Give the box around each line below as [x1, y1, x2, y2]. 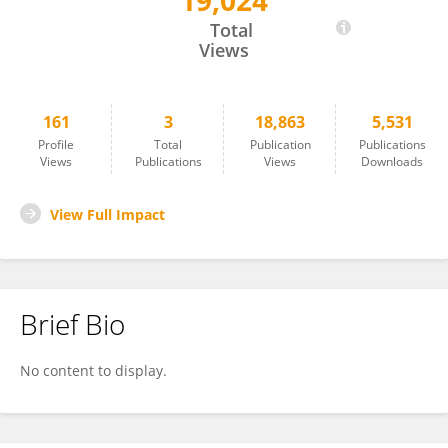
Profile [38, 136, 74, 153]
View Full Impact [50, 205, 165, 224]
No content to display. [20, 361, 167, 380]
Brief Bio [20, 305, 125, 343]
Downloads [361, 153, 423, 170]
